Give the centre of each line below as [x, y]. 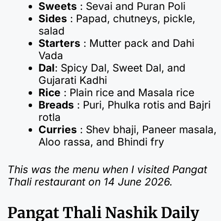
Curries [58, 129]
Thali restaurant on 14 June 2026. [90, 182]
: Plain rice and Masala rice [128, 92]
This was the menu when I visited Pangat [107, 170]
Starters [59, 43]
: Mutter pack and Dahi [137, 43]
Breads [56, 105]
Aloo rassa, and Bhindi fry [101, 142]
